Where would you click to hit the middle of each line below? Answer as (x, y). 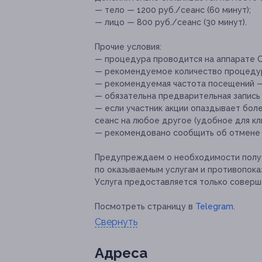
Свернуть (116, 222)
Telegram (214, 207)
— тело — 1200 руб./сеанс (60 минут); (173, 10)
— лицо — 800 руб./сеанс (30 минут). (171, 23)
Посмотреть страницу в (145, 207)
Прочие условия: (128, 47)
